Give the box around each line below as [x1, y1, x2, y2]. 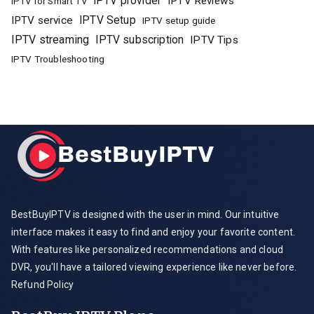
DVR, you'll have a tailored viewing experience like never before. [11, 261, 297, 273]
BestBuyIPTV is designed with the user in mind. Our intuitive [11, 209, 280, 220]
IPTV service [11, 13, 73, 27]
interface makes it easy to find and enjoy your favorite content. [11, 226, 296, 238]
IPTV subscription [95, 32, 184, 46]
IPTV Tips [190, 33, 238, 46]
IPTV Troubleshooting [11, 53, 105, 64]
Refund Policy [11, 279, 74, 290]
